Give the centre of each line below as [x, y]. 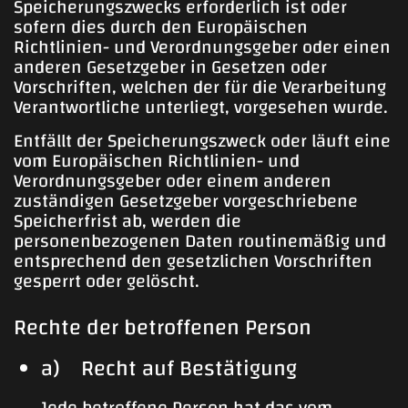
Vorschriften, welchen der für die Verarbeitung [200, 87]
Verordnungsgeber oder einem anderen [173, 181]
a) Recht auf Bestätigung [169, 368]
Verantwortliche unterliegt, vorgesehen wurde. [201, 107]
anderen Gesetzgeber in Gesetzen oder [170, 67]
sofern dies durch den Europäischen [161, 27]
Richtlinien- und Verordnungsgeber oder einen [202, 47]
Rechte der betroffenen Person [163, 327]
